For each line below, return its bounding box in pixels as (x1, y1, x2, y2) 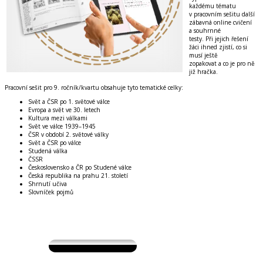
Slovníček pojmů (28, 187, 73, 196)
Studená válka (28, 146, 68, 155)
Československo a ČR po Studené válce (28, 163, 131, 171)
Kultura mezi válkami (28, 113, 87, 122)
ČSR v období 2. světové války (28, 130, 109, 139)
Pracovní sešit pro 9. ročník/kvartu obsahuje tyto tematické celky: (5, 83, 183, 92)
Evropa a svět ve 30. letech (28, 105, 100, 114)
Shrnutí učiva (28, 179, 67, 188)
